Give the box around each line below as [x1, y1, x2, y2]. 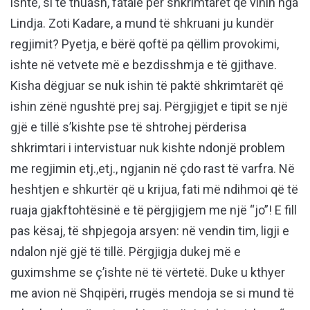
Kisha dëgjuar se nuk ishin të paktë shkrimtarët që [10, 78, 284, 93]
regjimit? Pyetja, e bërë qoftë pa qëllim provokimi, [10, 37, 279, 52]
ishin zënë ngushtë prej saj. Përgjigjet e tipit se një [10, 99, 288, 114]
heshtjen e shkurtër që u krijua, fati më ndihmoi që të [10, 182, 298, 197]
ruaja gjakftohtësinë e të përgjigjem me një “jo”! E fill [10, 203, 297, 218]
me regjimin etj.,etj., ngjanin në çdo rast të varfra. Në [10, 161, 295, 176]
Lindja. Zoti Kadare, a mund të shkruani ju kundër [10, 16, 274, 31]
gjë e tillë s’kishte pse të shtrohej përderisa [10, 120, 246, 135]
